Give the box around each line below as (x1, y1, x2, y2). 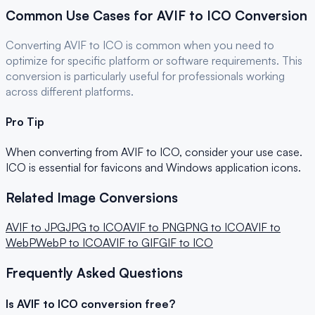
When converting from (6, 145, 121, 160)
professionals (179, 68, 243, 83)
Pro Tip (6, 115, 44, 129)
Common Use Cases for (6, 7, 157, 24)
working (243, 68, 285, 83)
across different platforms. (6, 84, 134, 98)
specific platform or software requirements (67, 53, 276, 67)
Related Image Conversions (6, 189, 178, 206)
